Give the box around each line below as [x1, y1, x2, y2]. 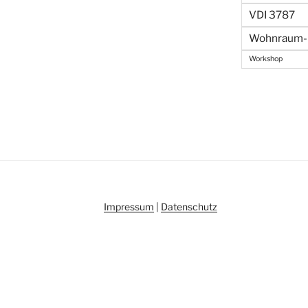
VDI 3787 [248, 8, 295, 21]
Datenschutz [160, 200, 217, 212]
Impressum [103, 200, 154, 212]
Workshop [248, 54, 283, 63]
